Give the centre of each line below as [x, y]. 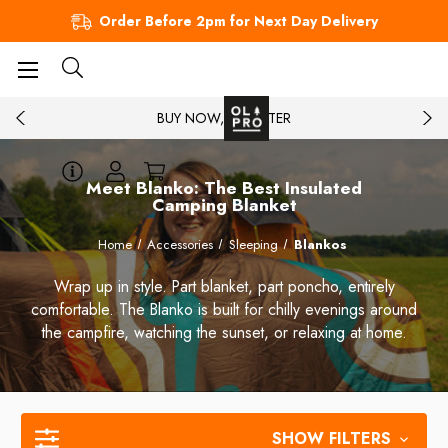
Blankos [320, 244]
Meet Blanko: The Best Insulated [224, 187]
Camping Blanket [224, 204]
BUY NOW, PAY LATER [224, 117]
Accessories [180, 244]
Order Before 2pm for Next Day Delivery [238, 20]
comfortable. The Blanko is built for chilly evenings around [224, 309]
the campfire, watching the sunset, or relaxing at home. [224, 332]
